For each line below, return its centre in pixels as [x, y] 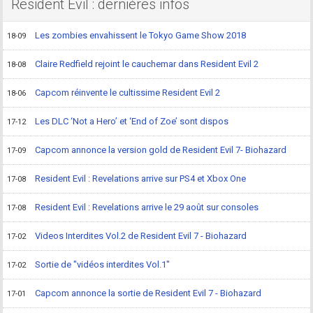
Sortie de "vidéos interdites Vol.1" [103, 265]
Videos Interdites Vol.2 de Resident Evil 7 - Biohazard [141, 236]
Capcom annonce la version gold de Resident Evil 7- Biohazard [161, 150]
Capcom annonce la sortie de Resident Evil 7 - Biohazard [148, 293]
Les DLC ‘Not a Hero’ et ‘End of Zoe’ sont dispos [132, 122]
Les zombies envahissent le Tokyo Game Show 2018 [141, 36]
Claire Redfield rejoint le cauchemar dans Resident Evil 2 [147, 64]
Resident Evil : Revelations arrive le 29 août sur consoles [147, 208]
